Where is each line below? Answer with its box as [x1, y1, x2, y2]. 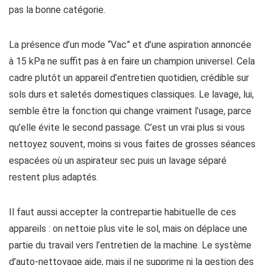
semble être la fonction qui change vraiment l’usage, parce [9, 105, 251, 117]
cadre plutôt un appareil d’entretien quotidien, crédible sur [9, 72, 249, 83]
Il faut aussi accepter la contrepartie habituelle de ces [9, 206, 236, 218]
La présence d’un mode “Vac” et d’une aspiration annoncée [9, 39, 251, 50]
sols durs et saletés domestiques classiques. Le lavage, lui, [9, 89, 254, 100]
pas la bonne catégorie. [9, 4, 105, 15]
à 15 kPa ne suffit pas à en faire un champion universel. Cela [9, 56, 255, 67]
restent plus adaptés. [9, 172, 98, 183]
